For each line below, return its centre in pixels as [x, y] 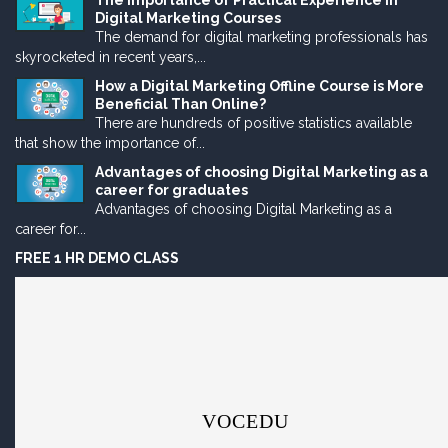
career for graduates [171, 190]
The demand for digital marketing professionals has [261, 37]
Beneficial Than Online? [180, 104]
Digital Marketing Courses [188, 18]
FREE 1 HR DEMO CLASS [97, 258]
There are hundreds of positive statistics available [253, 123]
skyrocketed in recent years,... [110, 57]
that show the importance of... [110, 143]
